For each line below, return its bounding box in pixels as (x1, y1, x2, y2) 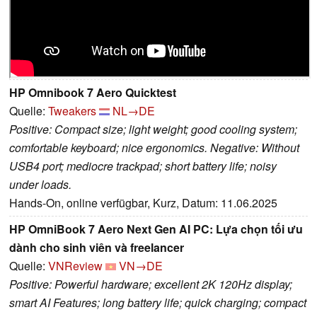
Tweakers (48, 102, 96, 119)
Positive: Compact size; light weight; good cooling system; (9, 120, 297, 137)
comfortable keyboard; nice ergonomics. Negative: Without (9, 139, 299, 156)
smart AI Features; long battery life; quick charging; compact (9, 294, 306, 311)
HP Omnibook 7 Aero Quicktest (9, 83, 176, 100)
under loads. (9, 175, 71, 192)
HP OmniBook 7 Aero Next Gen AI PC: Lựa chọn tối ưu (9, 220, 303, 237)
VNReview (48, 257, 103, 274)
